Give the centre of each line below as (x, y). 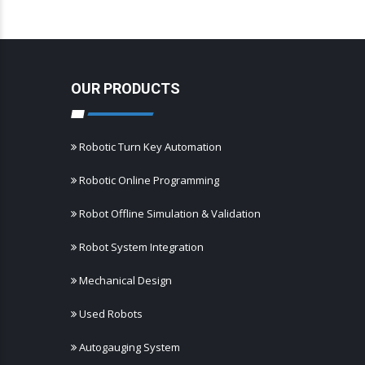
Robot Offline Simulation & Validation (170, 214)
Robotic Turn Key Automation (150, 147)
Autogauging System (130, 347)
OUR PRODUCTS (125, 89)
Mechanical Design (125, 281)
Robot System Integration (141, 247)
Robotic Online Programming (149, 180)
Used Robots (111, 314)
